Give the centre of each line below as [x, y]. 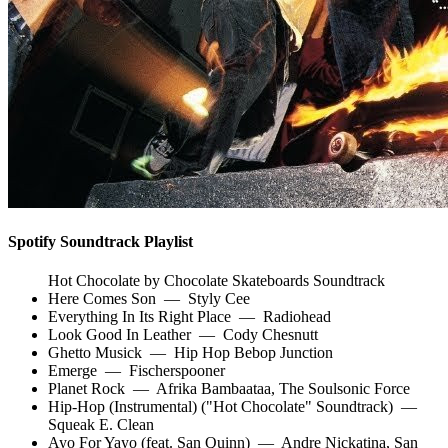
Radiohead [297, 317]
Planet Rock [86, 389]
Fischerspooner [177, 371]
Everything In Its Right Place [139, 317]
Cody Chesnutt [270, 335]
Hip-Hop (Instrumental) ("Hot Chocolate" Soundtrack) [220, 407]
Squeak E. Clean [101, 425]
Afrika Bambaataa [213, 389]
